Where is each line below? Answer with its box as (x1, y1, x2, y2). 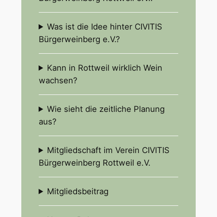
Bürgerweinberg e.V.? (38, 34, 120, 44)
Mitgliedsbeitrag (47, 186, 109, 196)
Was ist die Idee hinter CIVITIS (47, 21, 163, 31)
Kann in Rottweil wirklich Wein (47, 62, 163, 73)
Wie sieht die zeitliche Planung (47, 104, 165, 114)
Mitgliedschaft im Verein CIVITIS (47, 145, 170, 155)
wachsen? (38, 75, 77, 85)
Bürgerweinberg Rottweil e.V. (38, 157, 151, 168)
